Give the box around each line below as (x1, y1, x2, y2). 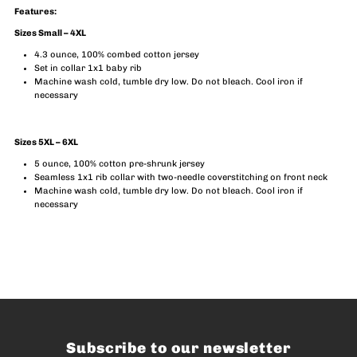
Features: (14, 6, 57, 17)
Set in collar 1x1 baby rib (34, 62, 143, 73)
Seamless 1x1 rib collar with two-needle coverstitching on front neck (34, 171, 328, 182)
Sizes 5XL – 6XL (14, 136, 79, 147)
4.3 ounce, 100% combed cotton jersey (34, 49, 200, 60)
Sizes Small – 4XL (14, 27, 87, 38)
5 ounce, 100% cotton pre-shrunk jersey (34, 158, 206, 169)
